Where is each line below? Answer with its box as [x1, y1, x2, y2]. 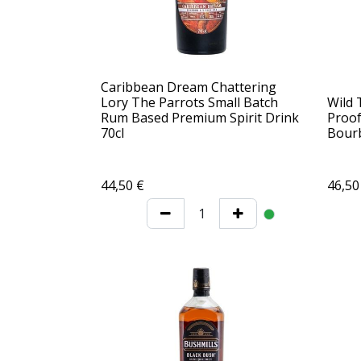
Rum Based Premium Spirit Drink [101, 109, 299, 127]
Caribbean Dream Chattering [101, 78, 276, 97]
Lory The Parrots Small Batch [101, 93, 278, 112]
